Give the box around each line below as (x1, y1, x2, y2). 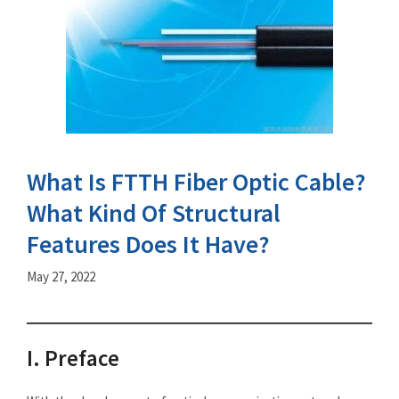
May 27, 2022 (27, 267, 95, 285)
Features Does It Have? (27, 228, 270, 260)
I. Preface (27, 344, 119, 372)
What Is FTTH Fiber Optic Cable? (27, 166, 366, 198)
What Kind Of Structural (27, 197, 281, 229)
